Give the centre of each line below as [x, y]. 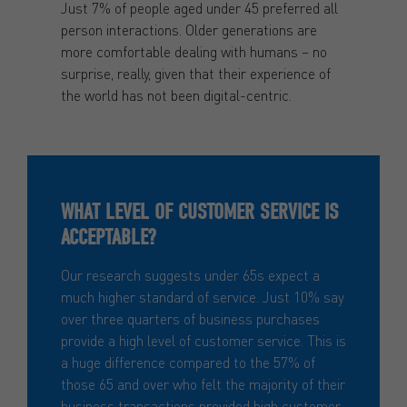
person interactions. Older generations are [189, 29]
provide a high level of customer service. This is [203, 340]
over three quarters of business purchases [190, 318]
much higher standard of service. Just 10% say [202, 296]
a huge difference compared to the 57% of [188, 362]
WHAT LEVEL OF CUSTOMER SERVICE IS [199, 211]
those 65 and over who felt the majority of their [203, 383]
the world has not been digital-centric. [176, 94]
